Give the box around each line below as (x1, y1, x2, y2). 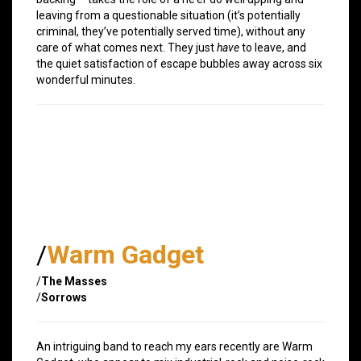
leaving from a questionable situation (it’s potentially (36, 8, 301, 22)
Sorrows (41, 290, 87, 304)
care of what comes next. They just (36, 40, 217, 54)
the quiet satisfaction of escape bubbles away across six (36, 56, 322, 70)
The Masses (41, 274, 107, 288)
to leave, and (239, 40, 306, 54)
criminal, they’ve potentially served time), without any (36, 24, 305, 38)
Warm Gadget (47, 239, 204, 270)
